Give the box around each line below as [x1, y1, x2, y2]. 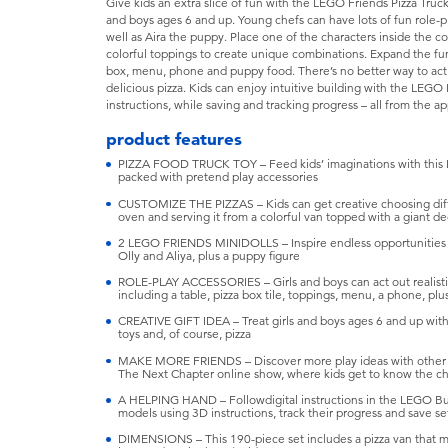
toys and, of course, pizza [117, 327, 251, 342]
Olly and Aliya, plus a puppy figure [117, 248, 300, 263]
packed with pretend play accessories [117, 170, 318, 185]
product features [106, 128, 243, 149]
